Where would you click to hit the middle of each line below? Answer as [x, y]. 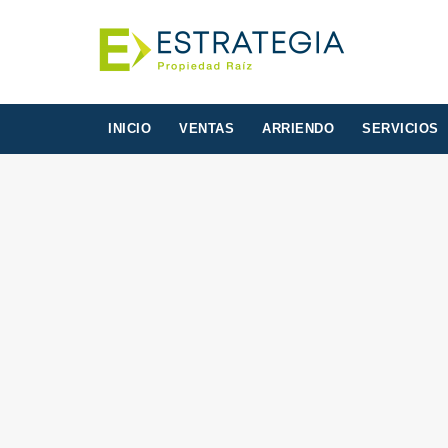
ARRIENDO [298, 128]
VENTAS [206, 128]
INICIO [129, 128]
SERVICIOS [400, 128]
